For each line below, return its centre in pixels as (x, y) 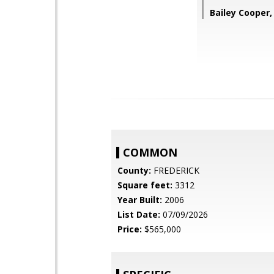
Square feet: (145, 185)
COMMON (150, 152)
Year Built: (140, 200)
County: (134, 170)
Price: (130, 229)
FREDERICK (175, 170)
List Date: (139, 214)
